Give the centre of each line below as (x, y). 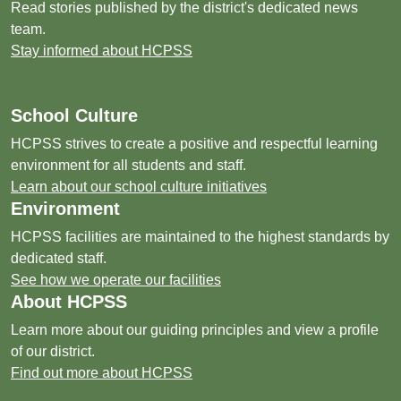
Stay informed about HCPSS (102, 51)
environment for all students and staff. (128, 165)
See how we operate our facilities (116, 280)
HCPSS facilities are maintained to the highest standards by (200, 237)
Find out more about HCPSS (102, 373)
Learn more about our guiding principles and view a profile (195, 330)
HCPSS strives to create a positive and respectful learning (194, 144)
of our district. (53, 351)
